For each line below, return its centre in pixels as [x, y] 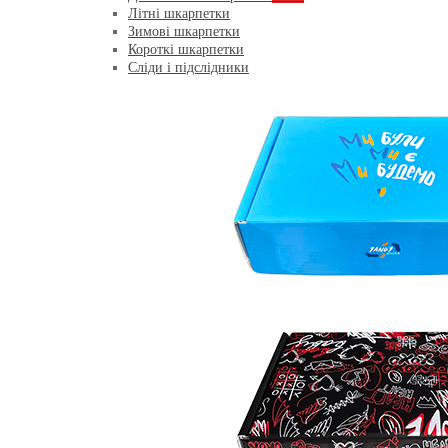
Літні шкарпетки [179, 13]
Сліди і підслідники [188, 67]
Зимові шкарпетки [184, 31]
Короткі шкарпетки [186, 49]
